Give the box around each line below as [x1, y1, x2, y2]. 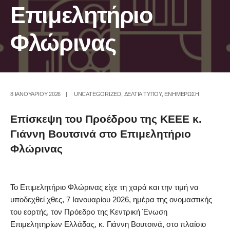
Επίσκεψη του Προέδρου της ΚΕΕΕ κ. [10, 113, 202, 125]
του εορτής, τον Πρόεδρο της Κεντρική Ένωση [10, 207, 167, 216]
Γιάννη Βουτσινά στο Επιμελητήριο [10, 128, 191, 140]
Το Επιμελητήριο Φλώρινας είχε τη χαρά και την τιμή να [10, 183, 199, 191]
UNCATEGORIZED [73, 91, 121, 97]
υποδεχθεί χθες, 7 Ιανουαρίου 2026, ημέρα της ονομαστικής [10, 195, 212, 204]
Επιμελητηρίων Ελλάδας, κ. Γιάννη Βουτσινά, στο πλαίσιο [10, 220, 206, 228]
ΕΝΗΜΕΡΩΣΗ [164, 91, 199, 97]
